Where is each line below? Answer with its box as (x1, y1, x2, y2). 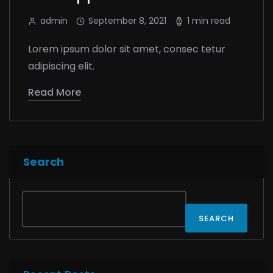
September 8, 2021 (88, 15, 166, 27)
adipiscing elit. (28, 59, 94, 74)
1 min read (187, 15, 230, 27)
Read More (28, 85, 81, 100)
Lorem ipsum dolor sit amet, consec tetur (28, 42, 225, 57)
